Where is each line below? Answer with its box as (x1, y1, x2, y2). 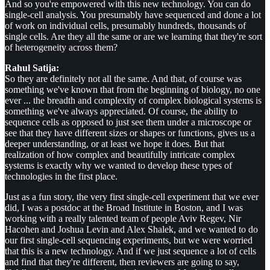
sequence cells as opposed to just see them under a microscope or (5, 117, 251, 128)
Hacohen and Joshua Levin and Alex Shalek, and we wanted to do (5, 224, 258, 235)
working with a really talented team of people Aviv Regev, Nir (5, 213, 241, 224)
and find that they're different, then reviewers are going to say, (5, 257, 239, 268)
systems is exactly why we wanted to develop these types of (5, 160, 232, 171)
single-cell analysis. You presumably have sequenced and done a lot (5, 10, 261, 20)
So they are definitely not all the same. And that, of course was (5, 74, 242, 84)
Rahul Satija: (5, 63, 59, 74)
